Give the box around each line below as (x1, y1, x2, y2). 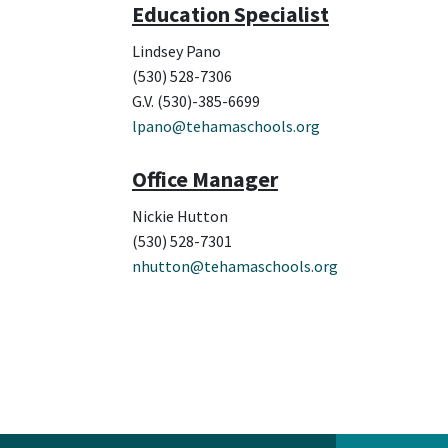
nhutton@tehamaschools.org (132, 256, 341, 277)
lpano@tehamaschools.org (132, 116, 323, 137)
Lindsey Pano (132, 41, 221, 62)
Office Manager (132, 165, 278, 194)
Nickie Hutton (132, 206, 231, 227)
